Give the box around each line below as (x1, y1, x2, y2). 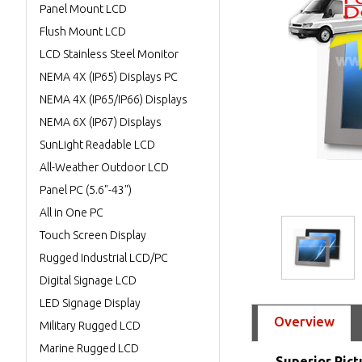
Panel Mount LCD (40, 2, 127, 15)
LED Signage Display (40, 297, 141, 309)
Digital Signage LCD (40, 274, 137, 287)
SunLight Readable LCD (40, 138, 155, 151)
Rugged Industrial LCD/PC (40, 251, 168, 264)
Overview (274, 314, 335, 329)
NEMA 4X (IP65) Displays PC (40, 70, 178, 83)
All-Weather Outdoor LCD (40, 161, 169, 174)
